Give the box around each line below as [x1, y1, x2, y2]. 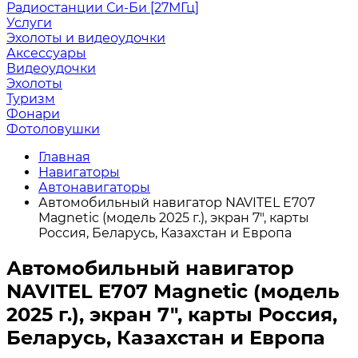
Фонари [6, 106, 60, 121]
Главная [38, 149, 90, 165]
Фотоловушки [6, 121, 100, 137]
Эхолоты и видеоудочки [6, 30, 165, 46]
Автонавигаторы [38, 180, 150, 195]
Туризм [6, 91, 55, 106]
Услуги [6, 15, 52, 30]
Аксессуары [6, 46, 86, 61]
